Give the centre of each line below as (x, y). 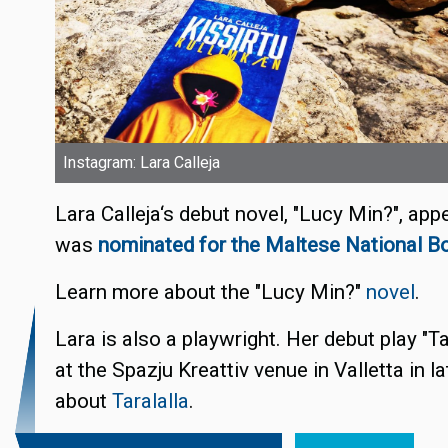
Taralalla (150, 401)
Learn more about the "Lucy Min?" (210, 292)
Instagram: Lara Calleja (141, 163)
